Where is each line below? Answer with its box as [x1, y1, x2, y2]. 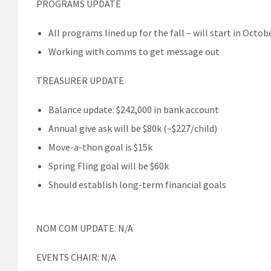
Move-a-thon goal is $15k [48, 140, 152, 153]
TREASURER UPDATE [36, 74, 124, 87]
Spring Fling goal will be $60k [48, 159, 169, 172]
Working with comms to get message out [48, 45, 220, 57]
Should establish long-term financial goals [48, 178, 226, 191]
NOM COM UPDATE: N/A [36, 221, 133, 234]
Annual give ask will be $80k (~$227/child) [48, 122, 217, 134]
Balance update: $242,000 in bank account [48, 103, 219, 116]
